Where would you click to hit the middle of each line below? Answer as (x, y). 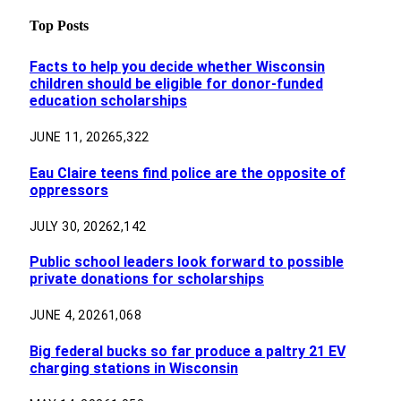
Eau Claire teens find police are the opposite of (188, 173)
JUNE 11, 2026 (73, 137)
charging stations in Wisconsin (134, 368)
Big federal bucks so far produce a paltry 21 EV (188, 351)
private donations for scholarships (147, 279)
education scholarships (108, 101)
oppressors (69, 190)
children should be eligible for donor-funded (176, 84)
